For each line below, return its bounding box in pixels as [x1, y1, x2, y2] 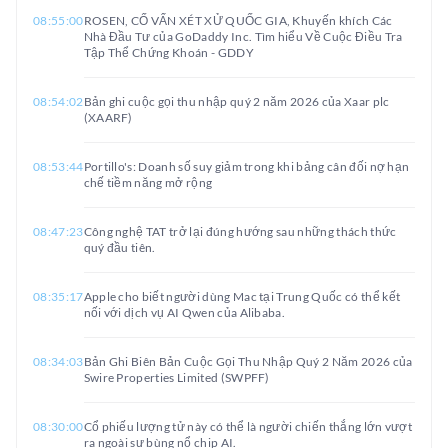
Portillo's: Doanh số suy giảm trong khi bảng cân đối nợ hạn [83, 159, 410, 174]
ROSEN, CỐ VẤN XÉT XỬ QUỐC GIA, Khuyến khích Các [83, 13, 393, 28]
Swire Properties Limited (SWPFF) [83, 370, 270, 385]
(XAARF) [83, 110, 133, 125]
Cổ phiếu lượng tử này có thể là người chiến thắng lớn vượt [83, 419, 413, 434]
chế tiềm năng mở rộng [83, 175, 213, 190]
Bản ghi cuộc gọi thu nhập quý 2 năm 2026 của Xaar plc [83, 94, 390, 109]
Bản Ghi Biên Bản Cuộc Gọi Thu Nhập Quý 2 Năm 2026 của [83, 354, 413, 369]
